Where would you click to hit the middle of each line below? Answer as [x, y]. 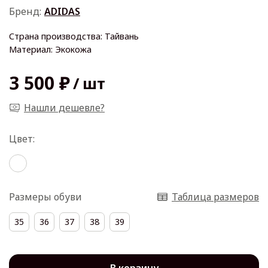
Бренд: [25, 11]
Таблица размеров [215, 197]
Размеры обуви [45, 197]
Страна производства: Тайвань [74, 36]
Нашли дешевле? [64, 108]
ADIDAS [62, 11]
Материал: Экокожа [50, 49]
